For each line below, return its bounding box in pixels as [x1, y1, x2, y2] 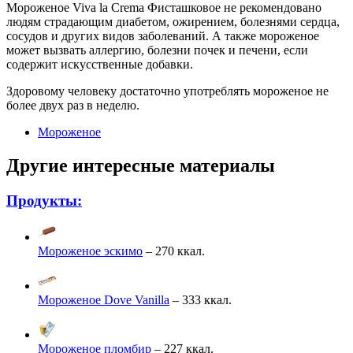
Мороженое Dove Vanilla [38, 293, 169, 307]
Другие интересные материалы [6, 155, 275, 176]
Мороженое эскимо [38, 244, 143, 258]
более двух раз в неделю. [6, 98, 139, 113]
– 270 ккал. [143, 244, 205, 258]
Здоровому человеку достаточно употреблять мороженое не [6, 84, 329, 98]
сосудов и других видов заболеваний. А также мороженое [6, 29, 319, 43]
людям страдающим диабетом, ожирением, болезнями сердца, [6, 15, 340, 29]
